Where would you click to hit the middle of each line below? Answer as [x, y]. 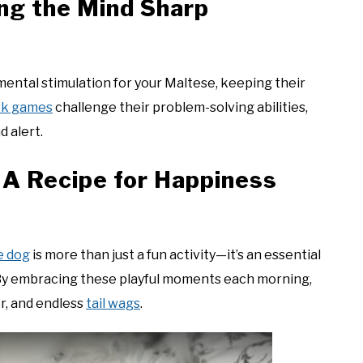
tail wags [113, 304]
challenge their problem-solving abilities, [180, 108]
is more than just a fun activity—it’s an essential [175, 255]
